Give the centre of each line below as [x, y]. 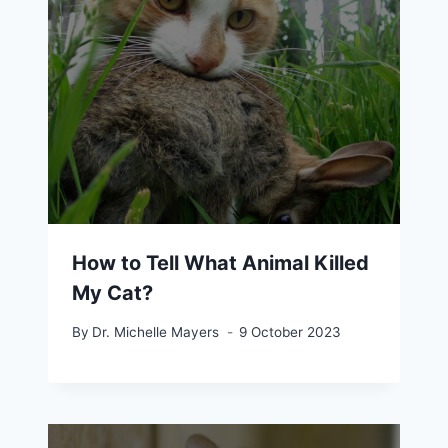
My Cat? [112, 293]
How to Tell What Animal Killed [220, 263]
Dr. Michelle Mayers [156, 331]
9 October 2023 [290, 331]
